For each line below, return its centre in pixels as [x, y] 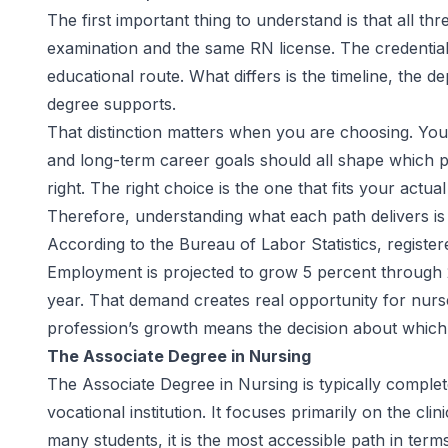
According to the [113, 244]
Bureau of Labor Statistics [278, 244]
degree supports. [111, 104]
